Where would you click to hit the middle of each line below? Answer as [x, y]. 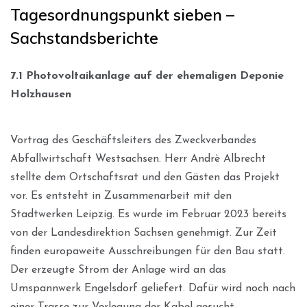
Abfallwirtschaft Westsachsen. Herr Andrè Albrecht [138, 159]
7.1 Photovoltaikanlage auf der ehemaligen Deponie [147, 76]
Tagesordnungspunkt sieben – [122, 14]
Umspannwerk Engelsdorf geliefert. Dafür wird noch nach [153, 288]
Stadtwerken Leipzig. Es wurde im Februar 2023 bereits [148, 214]
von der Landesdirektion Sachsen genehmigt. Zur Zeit [144, 233]
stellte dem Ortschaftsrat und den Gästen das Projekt [145, 177]
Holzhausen [41, 94]
